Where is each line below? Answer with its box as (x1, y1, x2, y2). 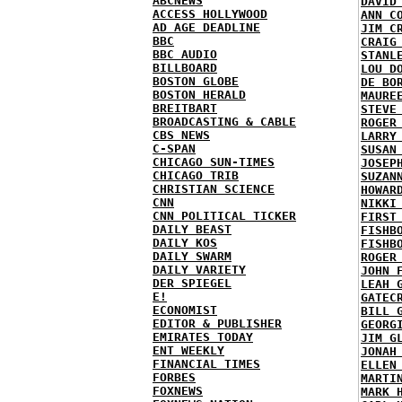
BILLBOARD (153, 61, 217, 74)
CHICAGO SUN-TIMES (153, 155, 275, 169)
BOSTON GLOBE (153, 74, 239, 88)
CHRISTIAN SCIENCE (153, 182, 275, 196)
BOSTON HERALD (153, 88, 246, 101)
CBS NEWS (153, 128, 210, 142)
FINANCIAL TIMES (153, 357, 260, 371)
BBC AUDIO (153, 48, 217, 61)
